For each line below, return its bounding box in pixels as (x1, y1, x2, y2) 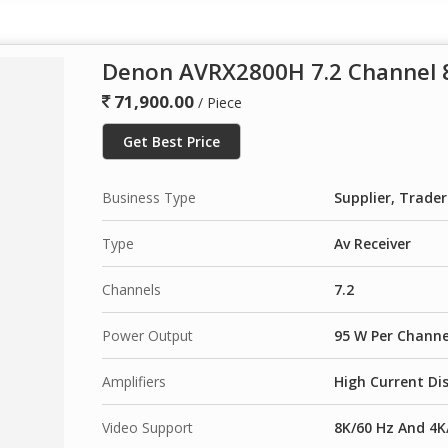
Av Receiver (334, 233, 411, 253)
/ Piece (198, 92, 242, 112)
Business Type (102, 187, 196, 207)
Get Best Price (123, 131, 220, 151)
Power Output (102, 325, 193, 345)
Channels (102, 279, 161, 299)
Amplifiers (102, 371, 166, 391)
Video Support (102, 417, 193, 437)
